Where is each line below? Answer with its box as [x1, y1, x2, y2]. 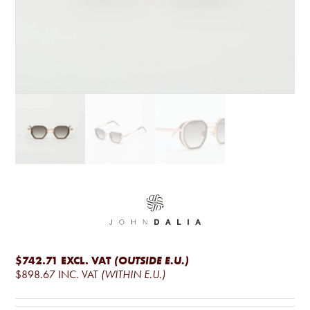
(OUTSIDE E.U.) [114, 253, 190, 267]
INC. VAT [58, 267, 99, 281]
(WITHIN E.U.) [101, 267, 166, 281]
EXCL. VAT [61, 253, 112, 267]
